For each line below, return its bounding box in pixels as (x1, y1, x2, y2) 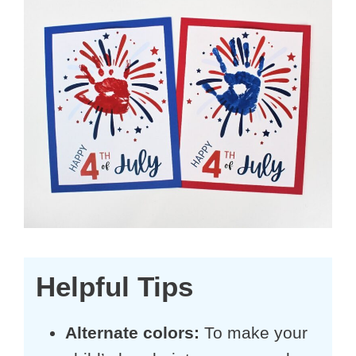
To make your (199, 323, 308, 342)
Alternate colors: (64, 323, 199, 342)
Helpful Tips (36, 270, 193, 302)
